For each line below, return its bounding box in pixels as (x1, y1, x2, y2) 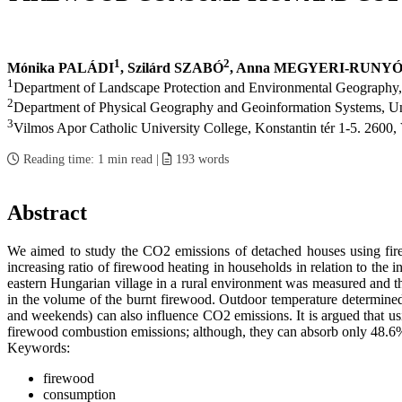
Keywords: (7, 339, 70, 355)
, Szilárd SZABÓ (120, 60, 223, 76)
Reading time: (20, 153, 98, 166)
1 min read (98, 153, 153, 166)
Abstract (7, 200, 87, 224)
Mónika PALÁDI (7, 60, 114, 76)
